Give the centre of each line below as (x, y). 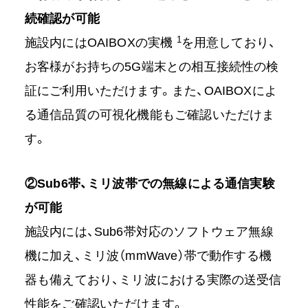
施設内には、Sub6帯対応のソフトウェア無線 (149, 232)
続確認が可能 (62, 19)
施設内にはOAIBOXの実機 (100, 43)
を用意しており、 (229, 43)
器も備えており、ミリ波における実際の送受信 (153, 280)
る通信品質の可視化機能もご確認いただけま (150, 115)
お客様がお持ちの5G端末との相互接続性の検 (152, 67)
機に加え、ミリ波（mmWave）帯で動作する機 (148, 256)
